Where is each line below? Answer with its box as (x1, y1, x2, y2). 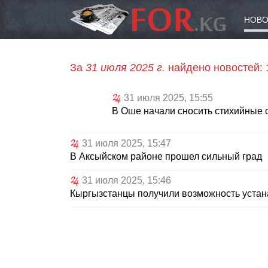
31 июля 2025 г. (86, 62, 165, 74)
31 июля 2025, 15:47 (82, 138, 171, 149)
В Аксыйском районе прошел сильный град (70, 151, 262, 162)
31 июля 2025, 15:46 (82, 175, 171, 186)
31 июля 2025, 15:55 (124, 93, 213, 103)
